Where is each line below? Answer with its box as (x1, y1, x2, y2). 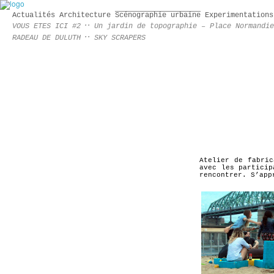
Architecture (59, 11, 111, 20)
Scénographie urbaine (115, 11, 201, 20)
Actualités (12, 11, 55, 20)
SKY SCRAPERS (94, 34, 146, 42)
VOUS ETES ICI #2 (12, 22, 81, 31)
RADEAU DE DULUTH (12, 34, 81, 42)
